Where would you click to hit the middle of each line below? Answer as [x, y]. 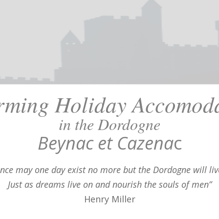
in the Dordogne [109, 124]
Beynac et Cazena [105, 143]
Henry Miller [109, 199]
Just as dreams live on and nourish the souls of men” [109, 184]
